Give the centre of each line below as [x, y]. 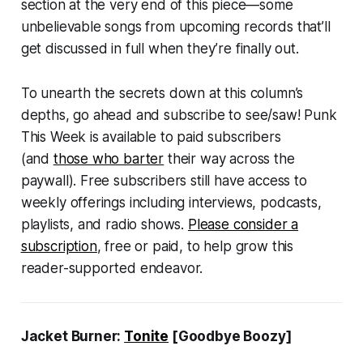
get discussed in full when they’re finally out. [160, 49]
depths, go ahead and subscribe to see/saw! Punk [179, 115]
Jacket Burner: [73, 337]
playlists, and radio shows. [104, 225]
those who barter [109, 159]
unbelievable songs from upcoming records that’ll [175, 27]
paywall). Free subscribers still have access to [164, 181]
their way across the [229, 159]
